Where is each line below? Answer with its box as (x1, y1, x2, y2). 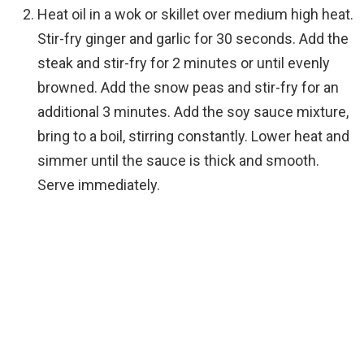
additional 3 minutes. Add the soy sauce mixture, (37, 103, 349, 121)
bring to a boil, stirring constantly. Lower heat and (37, 128, 349, 145)
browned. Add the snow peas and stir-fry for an (37, 79, 339, 97)
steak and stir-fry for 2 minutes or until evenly (37, 54, 330, 72)
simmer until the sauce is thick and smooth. (37, 152, 319, 170)
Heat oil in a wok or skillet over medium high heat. (37, 6, 353, 24)
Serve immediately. (37, 176, 160, 194)
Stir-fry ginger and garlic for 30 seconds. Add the (37, 30, 349, 48)
